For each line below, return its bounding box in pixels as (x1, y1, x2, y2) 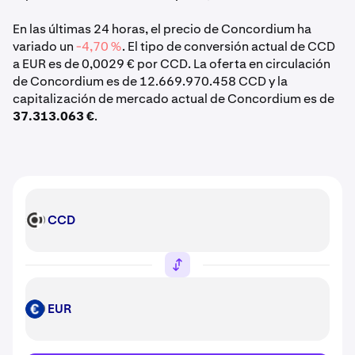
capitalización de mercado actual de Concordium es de (13, 90, 334, 107)
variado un (13, 38, 76, 55)
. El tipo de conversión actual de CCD (122, 38, 335, 55)
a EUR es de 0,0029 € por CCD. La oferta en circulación (13, 55, 330, 72)
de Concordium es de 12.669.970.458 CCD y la (13, 73, 288, 90)
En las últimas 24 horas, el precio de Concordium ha (13, 21, 311, 37)
